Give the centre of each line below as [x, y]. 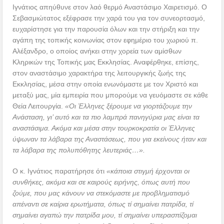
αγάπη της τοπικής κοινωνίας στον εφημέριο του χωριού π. [105, 40]
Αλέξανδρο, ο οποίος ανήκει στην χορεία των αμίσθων [97, 51]
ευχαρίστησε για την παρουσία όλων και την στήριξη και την [106, 29]
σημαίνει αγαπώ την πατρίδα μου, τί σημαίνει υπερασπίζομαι [105, 215]
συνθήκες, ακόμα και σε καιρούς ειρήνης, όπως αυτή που [101, 182]
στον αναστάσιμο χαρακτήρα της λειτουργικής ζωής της [99, 73]
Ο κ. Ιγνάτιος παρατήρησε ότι [60, 171]
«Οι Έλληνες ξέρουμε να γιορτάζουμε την [129, 106]
